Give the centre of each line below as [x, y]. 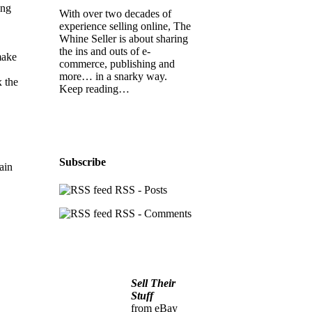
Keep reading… [95, 88]
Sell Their [154, 283]
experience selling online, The [125, 26]
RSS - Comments [152, 213]
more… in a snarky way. [114, 76]
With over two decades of [116, 13]
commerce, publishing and [117, 63]
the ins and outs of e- [105, 51]
